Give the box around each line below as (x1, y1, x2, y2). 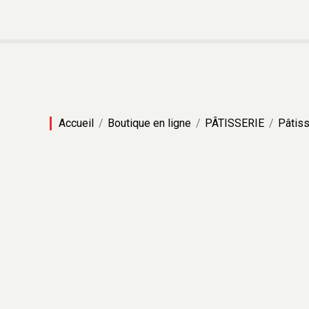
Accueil (59, 117, 94, 130)
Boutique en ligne (108, 117, 191, 130)
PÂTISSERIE (205, 117, 264, 130)
